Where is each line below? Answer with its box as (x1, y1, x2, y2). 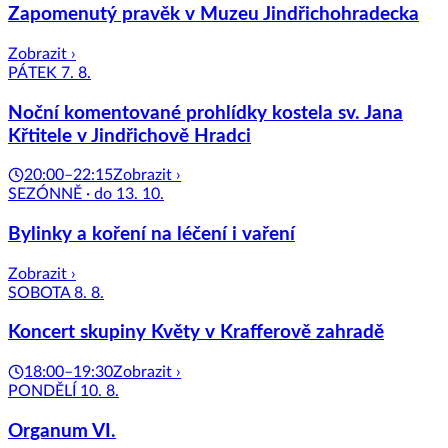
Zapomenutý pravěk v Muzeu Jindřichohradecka (8, 5, 419, 25)
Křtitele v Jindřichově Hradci (8, 126, 251, 146)
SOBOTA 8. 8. (8, 284, 104, 301)
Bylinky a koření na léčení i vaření (8, 225, 295, 245)
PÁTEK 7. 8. (8, 64, 91, 81)
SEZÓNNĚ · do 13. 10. (8, 186, 164, 203)
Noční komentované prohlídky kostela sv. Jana (8, 103, 403, 123)
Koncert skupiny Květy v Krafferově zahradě (8, 323, 384, 343)
